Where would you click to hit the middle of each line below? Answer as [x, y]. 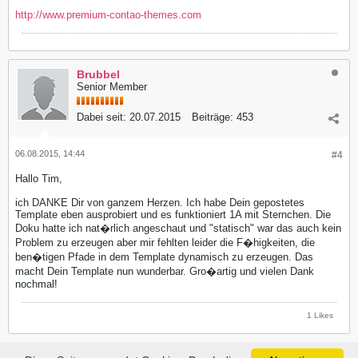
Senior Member [112, 86]
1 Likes [320, 315]
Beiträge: [213, 117]
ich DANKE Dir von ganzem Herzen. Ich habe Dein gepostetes [160, 202]
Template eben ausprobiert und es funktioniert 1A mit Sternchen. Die [173, 214]
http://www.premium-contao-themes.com [108, 14]
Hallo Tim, [39, 178]
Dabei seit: [101, 117]
